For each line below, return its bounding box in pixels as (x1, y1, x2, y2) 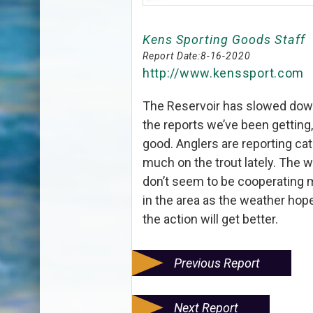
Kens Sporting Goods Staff (142, 31, 305, 47)
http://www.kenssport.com (142, 65, 305, 80)
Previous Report (173, 255, 260, 270)
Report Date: (142, 50, 201, 61)
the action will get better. (142, 211, 278, 226)
